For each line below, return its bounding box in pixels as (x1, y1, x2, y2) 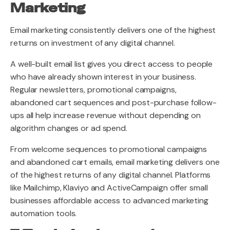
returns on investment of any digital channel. (10, 37, 175, 48)
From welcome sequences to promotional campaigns (10, 144, 207, 155)
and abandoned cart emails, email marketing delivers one (10, 157, 220, 167)
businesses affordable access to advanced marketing (10, 195, 208, 206)
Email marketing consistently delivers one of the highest (10, 25, 216, 35)
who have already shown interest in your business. (10, 71, 197, 82)
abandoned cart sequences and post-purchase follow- (10, 97, 217, 108)
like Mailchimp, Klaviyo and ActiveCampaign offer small (10, 182, 208, 193)
